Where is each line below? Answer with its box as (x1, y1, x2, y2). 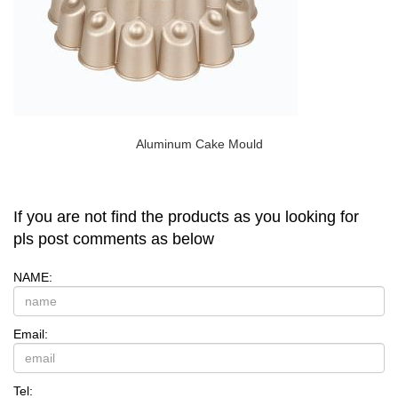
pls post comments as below (13, 230, 214, 249)
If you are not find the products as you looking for (13, 208, 359, 227)
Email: (13, 327, 48, 342)
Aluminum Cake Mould (135, 137, 263, 152)
